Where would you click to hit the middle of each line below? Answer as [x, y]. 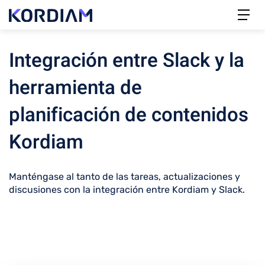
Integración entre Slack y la [127, 61]
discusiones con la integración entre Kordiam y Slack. [127, 190]
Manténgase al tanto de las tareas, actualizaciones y [125, 177]
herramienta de [75, 88]
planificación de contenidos [129, 115]
